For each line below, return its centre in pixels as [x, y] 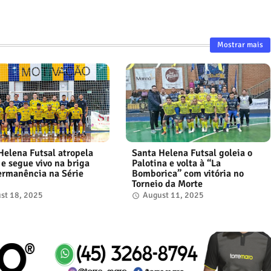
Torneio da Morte [167, 184]
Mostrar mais [240, 45]
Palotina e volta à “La [176, 163]
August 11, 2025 [173, 195]
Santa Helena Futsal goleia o [192, 153]
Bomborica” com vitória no [188, 173]
